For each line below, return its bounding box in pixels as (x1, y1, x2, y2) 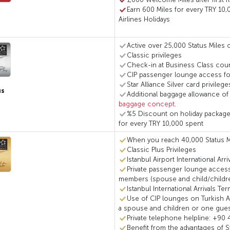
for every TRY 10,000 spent (118, 119, 203, 127)
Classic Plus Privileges (126, 145, 196, 154)
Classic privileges (126, 51, 182, 59)
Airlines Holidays (118, 15, 170, 23)
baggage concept (118, 100, 175, 108)
